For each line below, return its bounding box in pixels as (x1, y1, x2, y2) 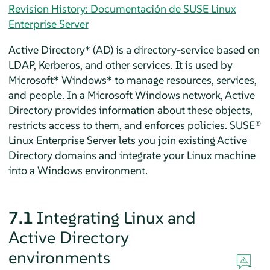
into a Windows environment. (8, 163, 148, 177)
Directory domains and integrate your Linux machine (8, 148, 256, 162)
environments (8, 246, 110, 268)
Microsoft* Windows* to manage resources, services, (8, 72, 257, 87)
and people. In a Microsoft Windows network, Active (8, 87, 255, 102)
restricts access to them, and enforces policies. (8, 118, 230, 132)
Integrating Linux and (36, 207, 196, 228)
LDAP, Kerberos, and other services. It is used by (8, 57, 233, 72)
